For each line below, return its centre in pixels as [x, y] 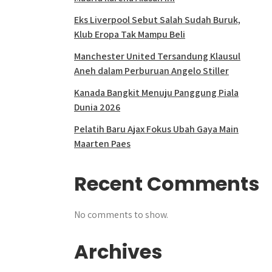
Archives [118, 252]
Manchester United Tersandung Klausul [157, 56]
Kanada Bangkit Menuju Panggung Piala [156, 93]
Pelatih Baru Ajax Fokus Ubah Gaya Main [156, 129]
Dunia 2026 [97, 107]
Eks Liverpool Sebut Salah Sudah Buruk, [157, 20]
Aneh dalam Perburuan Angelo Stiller [151, 71]
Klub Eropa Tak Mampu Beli [130, 34]
